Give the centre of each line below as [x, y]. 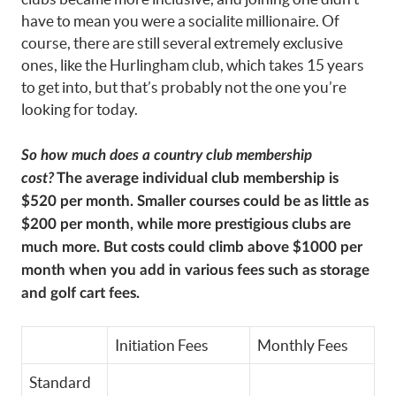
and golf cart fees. [80, 293]
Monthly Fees [303, 345]
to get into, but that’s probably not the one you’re [184, 87]
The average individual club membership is [198, 178]
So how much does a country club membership [167, 155]
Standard [60, 382]
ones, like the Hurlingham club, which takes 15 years [193, 65]
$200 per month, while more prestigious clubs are [186, 224]
